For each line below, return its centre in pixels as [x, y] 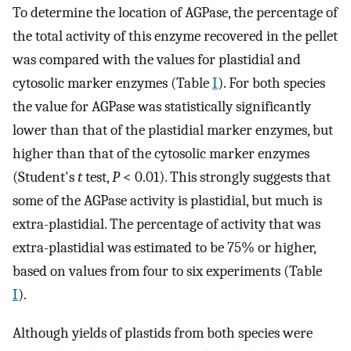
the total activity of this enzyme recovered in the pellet [175, 36]
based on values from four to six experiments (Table [167, 271]
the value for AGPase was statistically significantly [162, 107]
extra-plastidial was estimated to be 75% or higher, [164, 248]
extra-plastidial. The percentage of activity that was [166, 224]
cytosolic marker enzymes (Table [112, 83]
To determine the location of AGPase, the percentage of [175, 13]
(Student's [45, 177]
